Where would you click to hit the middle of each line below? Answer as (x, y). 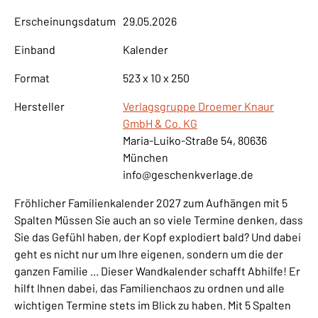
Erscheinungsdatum (65, 21)
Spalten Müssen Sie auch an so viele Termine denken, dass (159, 219)
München (146, 157)
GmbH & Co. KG (160, 123)
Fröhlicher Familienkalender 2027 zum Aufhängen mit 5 (151, 202)
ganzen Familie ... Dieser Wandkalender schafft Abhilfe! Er (157, 270)
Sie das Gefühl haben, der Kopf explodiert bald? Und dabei (158, 236)
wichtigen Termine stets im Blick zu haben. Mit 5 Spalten (153, 305)
